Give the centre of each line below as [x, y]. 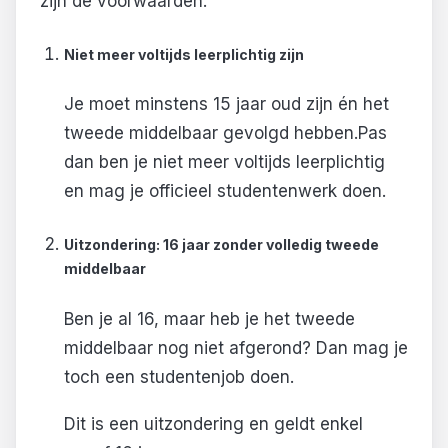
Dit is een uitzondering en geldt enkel [213, 424]
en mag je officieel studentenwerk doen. [224, 191]
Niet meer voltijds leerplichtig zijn [183, 54]
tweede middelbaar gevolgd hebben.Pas [225, 133]
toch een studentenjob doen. [178, 376]
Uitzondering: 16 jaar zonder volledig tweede [221, 244]
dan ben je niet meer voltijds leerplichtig [224, 162]
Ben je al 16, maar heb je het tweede [209, 318]
